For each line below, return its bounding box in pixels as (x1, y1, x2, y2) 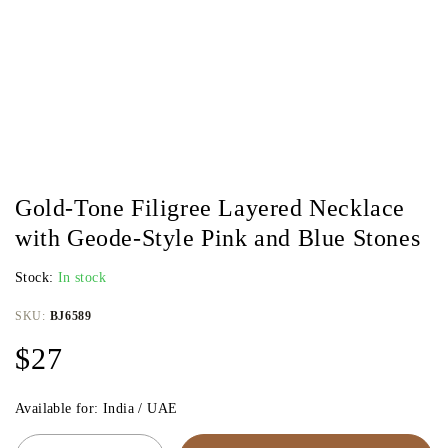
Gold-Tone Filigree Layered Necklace (15, 195, 406, 221)
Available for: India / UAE (15, 401, 178, 416)
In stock (57, 270, 107, 285)
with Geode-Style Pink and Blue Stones (15, 225, 421, 251)
